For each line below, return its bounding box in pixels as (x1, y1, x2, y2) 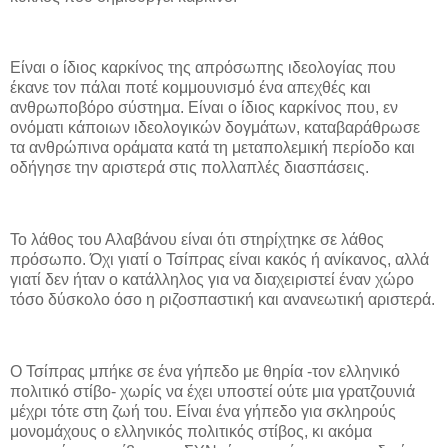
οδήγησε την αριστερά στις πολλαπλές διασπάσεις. (10, 159, 369, 177)
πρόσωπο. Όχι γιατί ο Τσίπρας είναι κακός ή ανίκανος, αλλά (10, 250, 429, 268)
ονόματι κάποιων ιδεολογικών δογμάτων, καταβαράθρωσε (10, 119, 420, 137)
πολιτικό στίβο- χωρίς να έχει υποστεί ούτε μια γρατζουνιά (10, 382, 415, 400)
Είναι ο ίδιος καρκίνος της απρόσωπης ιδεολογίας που (10, 59, 396, 77)
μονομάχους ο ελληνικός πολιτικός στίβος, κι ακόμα (10, 422, 372, 440)
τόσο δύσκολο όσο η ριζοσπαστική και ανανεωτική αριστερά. (10, 290, 435, 308)
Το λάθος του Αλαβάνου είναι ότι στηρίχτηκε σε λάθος (10, 230, 384, 248)
